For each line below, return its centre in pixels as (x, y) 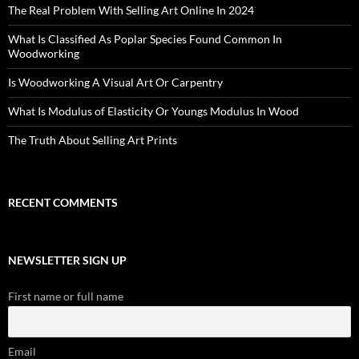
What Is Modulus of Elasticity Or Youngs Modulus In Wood (153, 111)
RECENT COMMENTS (63, 202)
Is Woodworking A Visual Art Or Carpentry (115, 82)
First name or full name (66, 296)
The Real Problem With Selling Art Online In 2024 (131, 10)
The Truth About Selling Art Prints (93, 140)
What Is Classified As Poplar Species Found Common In (145, 39)
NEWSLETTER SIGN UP (67, 260)
